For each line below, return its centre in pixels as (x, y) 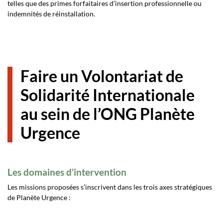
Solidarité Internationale (108, 95)
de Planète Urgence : (39, 197)
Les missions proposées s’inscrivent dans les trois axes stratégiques (110, 187)
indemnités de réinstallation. (51, 14)
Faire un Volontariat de (102, 76)
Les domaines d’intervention (67, 172)
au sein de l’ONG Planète (108, 114)
